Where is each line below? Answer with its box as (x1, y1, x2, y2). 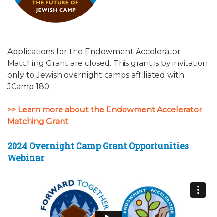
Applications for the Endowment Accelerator (7, 46, 181, 56)
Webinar (7, 152, 44, 164)
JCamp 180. (7, 81, 51, 91)
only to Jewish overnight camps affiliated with (7, 70, 184, 79)
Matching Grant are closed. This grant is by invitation (7, 58, 208, 68)
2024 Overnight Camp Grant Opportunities (7, 139, 189, 152)
